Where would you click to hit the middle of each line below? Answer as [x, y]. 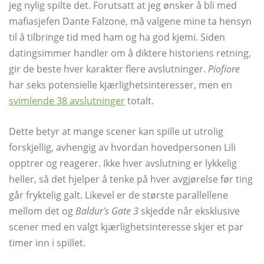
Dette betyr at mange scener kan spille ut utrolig [116, 131]
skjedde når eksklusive [189, 211]
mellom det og [42, 211]
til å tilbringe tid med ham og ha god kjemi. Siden [117, 37]
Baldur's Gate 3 [107, 211]
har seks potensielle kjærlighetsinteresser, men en [121, 85]
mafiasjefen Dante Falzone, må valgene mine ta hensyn [130, 21]
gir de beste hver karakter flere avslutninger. [108, 69]
